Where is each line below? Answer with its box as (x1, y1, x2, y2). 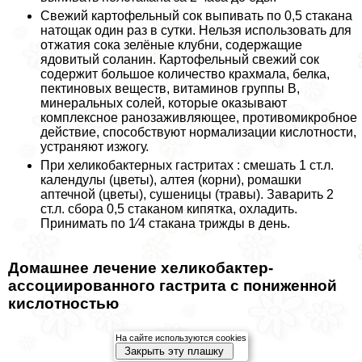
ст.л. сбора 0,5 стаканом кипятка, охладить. (40, 201, 297, 216)
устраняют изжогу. (40, 139, 149, 154)
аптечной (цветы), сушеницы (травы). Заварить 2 (40, 187, 334, 201)
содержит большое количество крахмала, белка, (40, 66, 330, 81)
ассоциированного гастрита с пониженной (8, 276, 337, 294)
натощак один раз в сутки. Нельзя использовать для (40, 23, 351, 37)
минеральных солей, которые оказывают (40, 95, 287, 110)
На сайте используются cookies (116, 333, 246, 343)
